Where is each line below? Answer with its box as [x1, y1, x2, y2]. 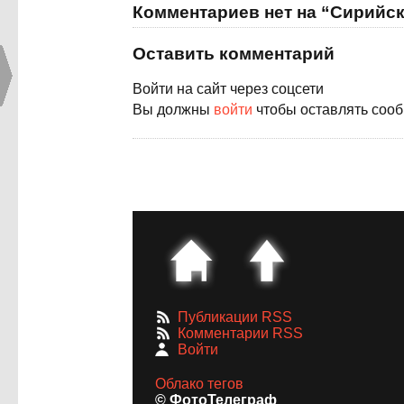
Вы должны [133, 102, 214, 118]
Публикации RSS [178, 309, 292, 326]
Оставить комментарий [133, 44, 335, 64]
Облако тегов [155, 376, 243, 392]
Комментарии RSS [178, 326, 303, 342]
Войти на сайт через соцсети [133, 81, 324, 97]
